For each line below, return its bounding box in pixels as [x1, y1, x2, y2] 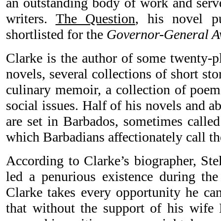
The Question [55, 11, 135, 27]
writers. [6, 11, 56, 27]
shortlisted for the [6, 27, 107, 42]
